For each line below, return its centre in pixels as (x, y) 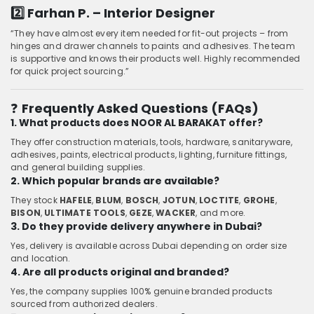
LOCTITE (219, 200)
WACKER (176, 212)
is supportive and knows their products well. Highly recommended (156, 58)
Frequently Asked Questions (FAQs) (140, 108)
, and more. (221, 212)
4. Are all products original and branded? (120, 272)
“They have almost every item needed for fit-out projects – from (150, 33)
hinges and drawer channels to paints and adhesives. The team (153, 46)
